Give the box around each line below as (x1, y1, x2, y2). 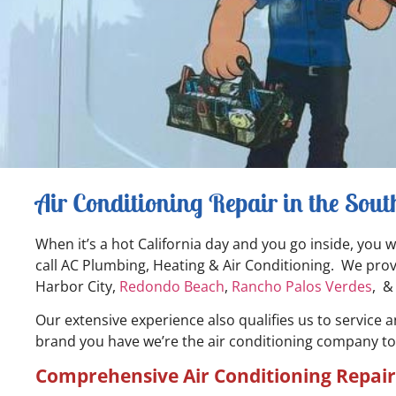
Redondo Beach (119, 276, 225, 296)
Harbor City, (35, 276, 120, 296)
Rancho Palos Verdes (232, 276, 373, 296)
